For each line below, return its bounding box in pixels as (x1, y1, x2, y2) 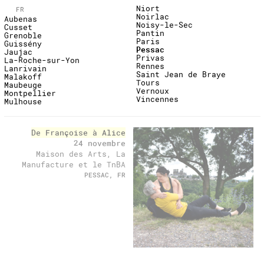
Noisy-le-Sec (136, 19, 193, 30)
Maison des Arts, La (35, 148, 126, 159)
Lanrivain (4, 62, 47, 74)
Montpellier (4, 87, 56, 98)
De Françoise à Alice (31, 127, 126, 138)
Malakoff (4, 71, 42, 82)
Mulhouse (4, 95, 42, 107)
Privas (136, 52, 164, 63)
